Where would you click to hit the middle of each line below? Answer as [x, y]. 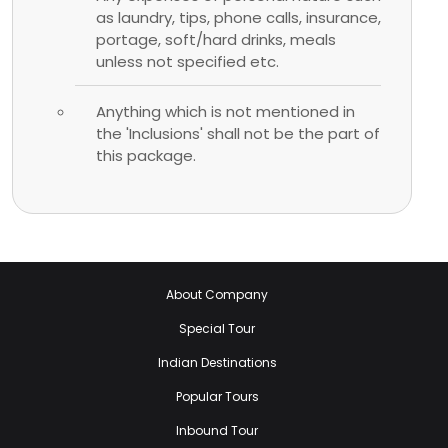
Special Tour [217, 328]
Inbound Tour [217, 430]
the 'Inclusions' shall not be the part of [238, 133]
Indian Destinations [217, 362]
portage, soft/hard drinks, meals [216, 39]
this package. [146, 155]
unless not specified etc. [187, 61]
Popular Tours [217, 396]
